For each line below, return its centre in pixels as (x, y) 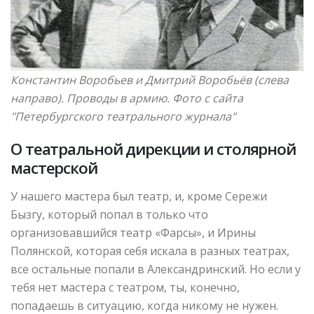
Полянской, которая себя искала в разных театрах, (150, 251)
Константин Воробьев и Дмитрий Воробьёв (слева (150, 80)
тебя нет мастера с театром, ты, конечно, (125, 287)
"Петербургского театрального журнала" (123, 116)
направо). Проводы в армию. (90, 98)
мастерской (54, 168)
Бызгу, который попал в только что (109, 214)
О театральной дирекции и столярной (153, 149)
